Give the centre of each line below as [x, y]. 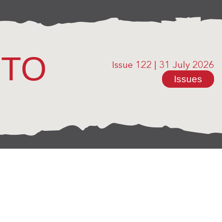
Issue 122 [132, 66]
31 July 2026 [187, 66]
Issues [188, 79]
